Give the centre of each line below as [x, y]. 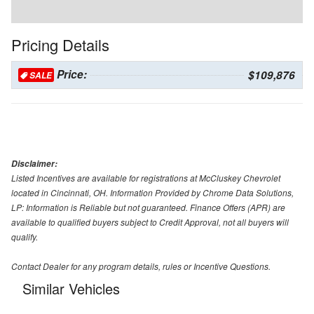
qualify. [25, 237]
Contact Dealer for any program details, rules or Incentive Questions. [141, 266]
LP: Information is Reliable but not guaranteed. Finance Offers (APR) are [148, 207]
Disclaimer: [34, 164]
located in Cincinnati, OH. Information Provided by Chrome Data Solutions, [152, 193]
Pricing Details [60, 45]
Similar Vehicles [71, 289]
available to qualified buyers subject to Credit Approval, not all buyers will [150, 222]
